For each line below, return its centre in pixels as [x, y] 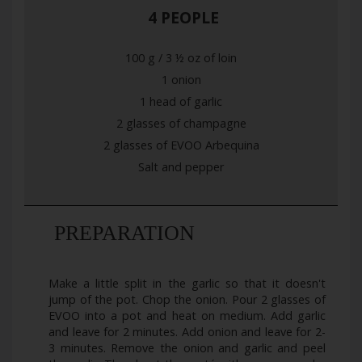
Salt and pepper [181, 167]
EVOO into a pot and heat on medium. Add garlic [187, 316]
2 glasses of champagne [181, 124]
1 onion [181, 80]
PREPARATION [122, 234]
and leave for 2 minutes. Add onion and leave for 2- [187, 332]
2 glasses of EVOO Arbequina [181, 145]
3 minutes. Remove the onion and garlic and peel [187, 348]
